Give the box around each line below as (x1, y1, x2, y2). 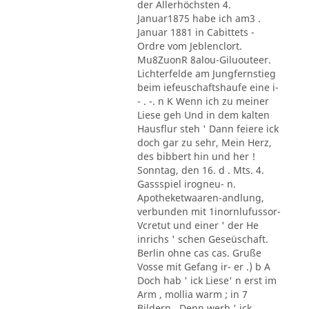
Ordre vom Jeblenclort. (137, 39, 242, 52)
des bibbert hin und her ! (137, 149, 255, 163)
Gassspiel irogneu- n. (137, 177, 236, 190)
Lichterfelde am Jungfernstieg (137, 66, 276, 80)
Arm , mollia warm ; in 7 (137, 287, 248, 301)
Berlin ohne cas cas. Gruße (137, 246, 261, 259)
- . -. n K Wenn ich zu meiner (137, 94, 269, 108)
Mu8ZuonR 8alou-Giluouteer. (137, 52, 271, 66)
